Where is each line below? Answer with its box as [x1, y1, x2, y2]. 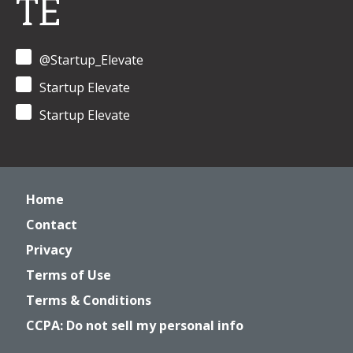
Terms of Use [26, 266, 111, 284]
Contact [26, 216, 77, 233]
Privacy [26, 241, 72, 258]
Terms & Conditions [26, 292, 151, 309]
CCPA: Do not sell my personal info [26, 317, 243, 334]
